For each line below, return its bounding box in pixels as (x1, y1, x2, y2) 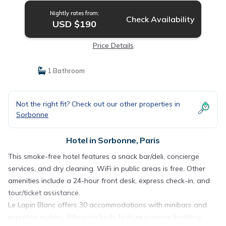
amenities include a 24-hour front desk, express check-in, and (8, 176, 210, 185)
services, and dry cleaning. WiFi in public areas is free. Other (8, 163, 205, 173)
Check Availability (126, 14, 195, 24)
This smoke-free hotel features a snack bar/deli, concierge (8, 151, 199, 161)
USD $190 (52, 18, 97, 30)
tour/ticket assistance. (8, 188, 80, 197)
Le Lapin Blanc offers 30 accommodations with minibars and (8, 200, 207, 209)
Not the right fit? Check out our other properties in (16, 99, 180, 108)
